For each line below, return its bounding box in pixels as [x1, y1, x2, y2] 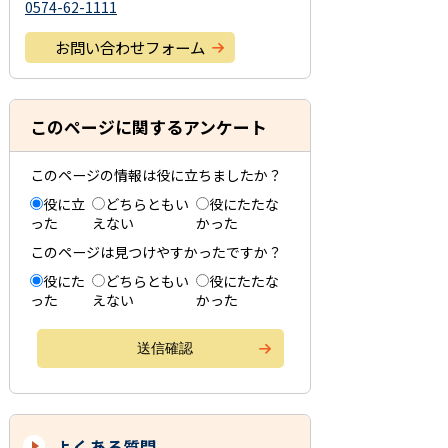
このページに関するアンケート [30, 114, 267, 139]
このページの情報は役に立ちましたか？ [30, 165, 282, 186]
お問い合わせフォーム [55, 36, 205, 58]
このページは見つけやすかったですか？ [30, 242, 282, 263]
